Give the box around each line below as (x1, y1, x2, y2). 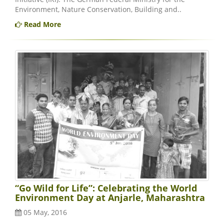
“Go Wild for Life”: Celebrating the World (15, 182, 197, 194)
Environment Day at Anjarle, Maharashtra (15, 191, 205, 204)
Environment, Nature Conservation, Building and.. (15, 4, 181, 14)
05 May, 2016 (21, 207, 67, 217)
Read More (22, 19, 61, 29)
